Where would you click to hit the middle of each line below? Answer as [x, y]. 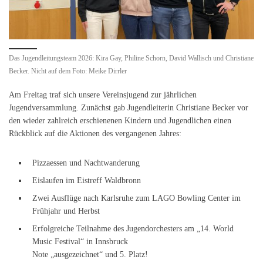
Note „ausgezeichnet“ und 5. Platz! [90, 254]
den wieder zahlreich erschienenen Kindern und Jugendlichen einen [120, 120]
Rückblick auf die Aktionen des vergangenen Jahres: [95, 133]
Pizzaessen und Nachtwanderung [86, 162]
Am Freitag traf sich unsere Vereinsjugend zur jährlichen [103, 94]
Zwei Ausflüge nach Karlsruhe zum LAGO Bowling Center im [136, 198]
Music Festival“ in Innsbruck [80, 241]
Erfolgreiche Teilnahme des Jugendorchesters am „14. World [133, 228]
